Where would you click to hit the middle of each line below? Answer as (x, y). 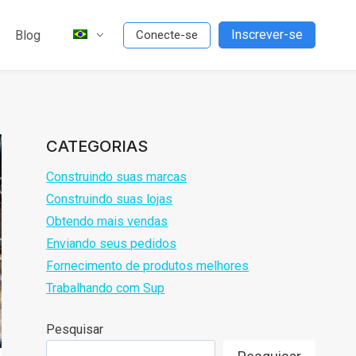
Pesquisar (75, 330)
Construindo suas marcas (117, 177)
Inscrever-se (267, 35)
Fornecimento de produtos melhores (148, 266)
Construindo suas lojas (110, 199)
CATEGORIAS (97, 147)
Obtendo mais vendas (107, 222)
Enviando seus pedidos (112, 244)
